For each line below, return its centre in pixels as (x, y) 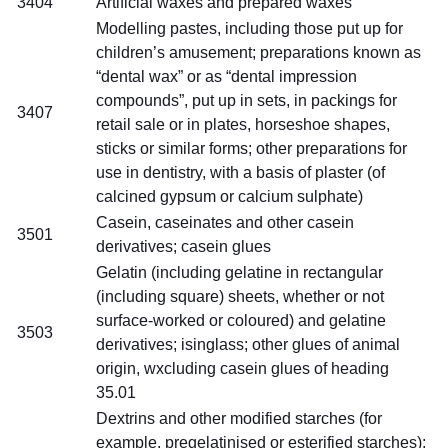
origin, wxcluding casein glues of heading (242, 368)
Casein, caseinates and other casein (225, 222)
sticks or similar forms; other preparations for (251, 148)
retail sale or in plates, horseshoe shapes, (243, 124)
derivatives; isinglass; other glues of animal (248, 344)
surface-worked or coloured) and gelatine (241, 320)
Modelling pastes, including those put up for (249, 28)
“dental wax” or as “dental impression (226, 76)
